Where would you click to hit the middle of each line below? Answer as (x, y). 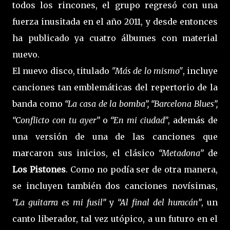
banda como (39, 104)
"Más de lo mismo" (147, 71)
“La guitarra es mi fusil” (59, 203)
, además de (193, 120)
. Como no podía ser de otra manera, (141, 170)
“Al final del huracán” (158, 203)
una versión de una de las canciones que (115, 137)
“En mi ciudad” (138, 120)
